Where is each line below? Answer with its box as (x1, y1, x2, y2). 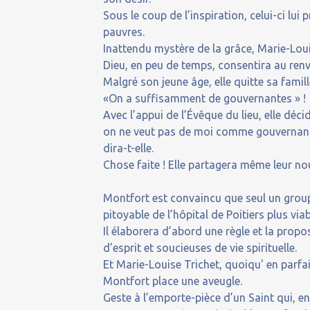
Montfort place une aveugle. (103, 274, 243, 287)
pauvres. (103, 25, 145, 38)
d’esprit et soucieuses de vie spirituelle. (103, 241, 298, 254)
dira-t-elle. (103, 141, 154, 154)
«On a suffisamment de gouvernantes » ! (103, 91, 307, 104)
